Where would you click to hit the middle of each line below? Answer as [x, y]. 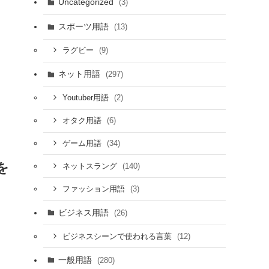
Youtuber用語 [86, 98]
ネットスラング [91, 166]
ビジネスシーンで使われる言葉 [118, 236]
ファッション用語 [95, 189]
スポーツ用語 [84, 27]
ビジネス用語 [84, 212]
